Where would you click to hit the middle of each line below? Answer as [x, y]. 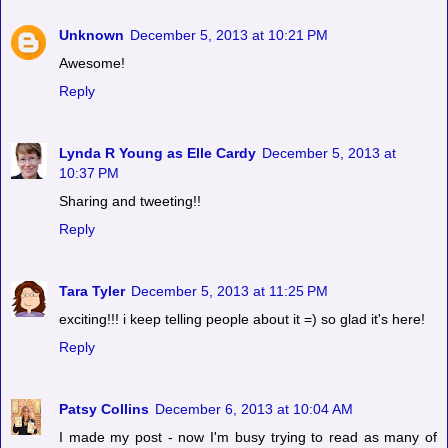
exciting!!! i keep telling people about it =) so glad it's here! [242, 319]
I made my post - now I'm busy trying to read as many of [248, 437]
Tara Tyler [92, 291]
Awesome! [92, 63]
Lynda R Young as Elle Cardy [157, 153]
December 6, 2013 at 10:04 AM [254, 409]
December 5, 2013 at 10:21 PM [229, 35]
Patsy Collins [104, 409]
